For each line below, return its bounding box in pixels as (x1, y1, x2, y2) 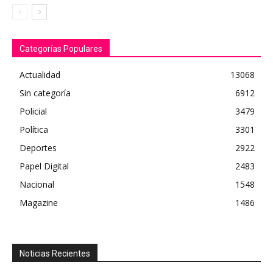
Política (19, 124, 48, 135)
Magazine (19, 197, 58, 208)
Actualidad (19, 69, 60, 80)
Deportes (19, 142, 57, 154)
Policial (19, 105, 47, 117)
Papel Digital (19, 160, 69, 172)
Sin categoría (19, 87, 71, 99)
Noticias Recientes (19, 249, 90, 258)
